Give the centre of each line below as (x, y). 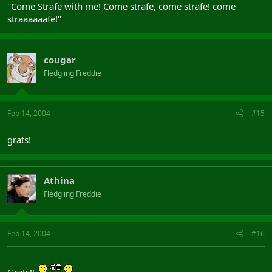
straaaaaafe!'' (34, 19)
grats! (19, 139)
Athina (59, 180)
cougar (60, 59)
